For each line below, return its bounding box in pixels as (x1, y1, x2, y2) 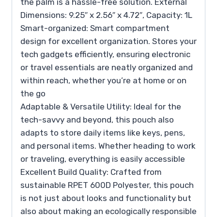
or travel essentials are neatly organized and (20, 62, 193, 73)
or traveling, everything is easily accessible (20, 154, 185, 164)
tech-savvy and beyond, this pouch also (20, 115, 174, 125)
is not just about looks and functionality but (20, 193, 191, 203)
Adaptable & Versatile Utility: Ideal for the (20, 102, 181, 112)
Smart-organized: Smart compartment (20, 23, 170, 33)
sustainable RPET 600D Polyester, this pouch (20, 180, 194, 190)
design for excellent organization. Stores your (20, 36, 197, 46)
